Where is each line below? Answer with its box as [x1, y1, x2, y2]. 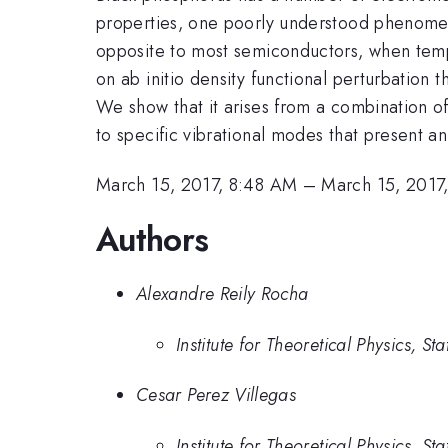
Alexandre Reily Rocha [136, 281, 309, 308]
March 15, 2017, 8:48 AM [96, 172, 298, 199]
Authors [96, 215, 209, 263]
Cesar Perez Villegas [136, 382, 297, 409]
